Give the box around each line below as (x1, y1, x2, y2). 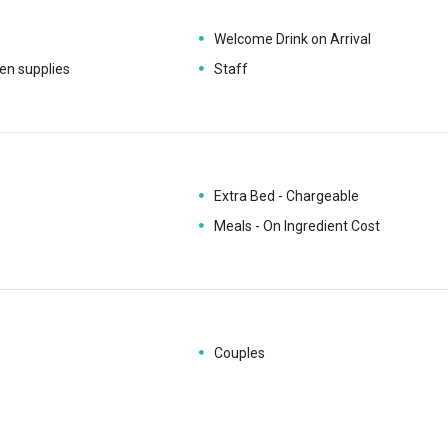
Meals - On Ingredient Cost (213, 218, 380, 234)
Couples (213, 345, 265, 361)
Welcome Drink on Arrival (213, 31, 371, 47)
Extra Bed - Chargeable (213, 188, 359, 204)
